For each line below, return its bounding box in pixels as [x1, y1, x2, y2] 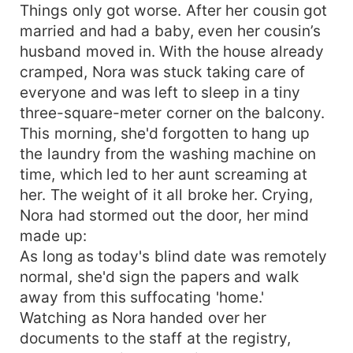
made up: [20, 225, 87, 245]
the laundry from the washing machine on [20, 143, 316, 163]
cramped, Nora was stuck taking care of [20, 61, 305, 81]
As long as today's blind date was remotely [20, 246, 328, 266]
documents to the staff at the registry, [20, 328, 291, 347]
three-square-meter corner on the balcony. [20, 102, 325, 122]
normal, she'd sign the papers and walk [20, 266, 299, 286]
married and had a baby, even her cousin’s [20, 20, 321, 40]
